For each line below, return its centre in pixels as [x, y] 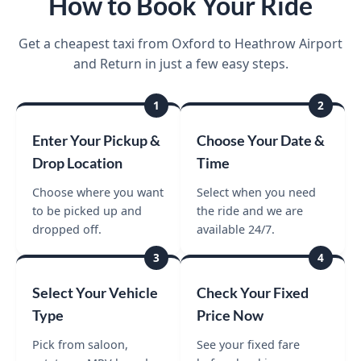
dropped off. [67, 229]
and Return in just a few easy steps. [180, 63]
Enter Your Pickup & [96, 140]
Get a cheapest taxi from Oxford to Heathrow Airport [180, 43]
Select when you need [256, 192]
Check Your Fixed [253, 293]
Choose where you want [98, 192]
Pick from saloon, [80, 344]
